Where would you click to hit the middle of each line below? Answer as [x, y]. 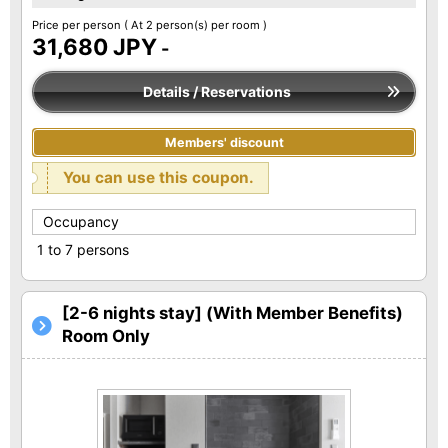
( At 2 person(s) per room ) [195, 25]
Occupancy [81, 222]
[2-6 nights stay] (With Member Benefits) [232, 313]
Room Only [106, 336]
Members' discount [224, 143]
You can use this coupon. [158, 178]
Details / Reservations [217, 92]
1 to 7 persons [83, 250]
